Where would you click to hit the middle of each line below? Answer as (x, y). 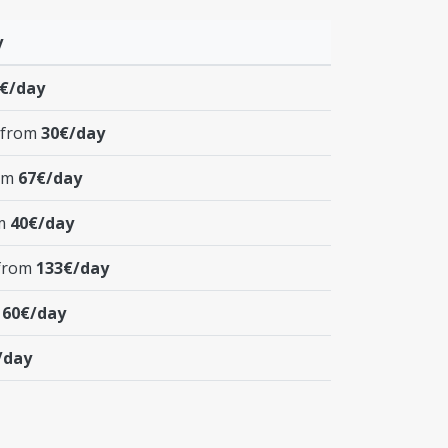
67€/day (50, 177)
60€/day (34, 312)
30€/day (73, 132)
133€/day (72, 267)
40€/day (42, 222)
